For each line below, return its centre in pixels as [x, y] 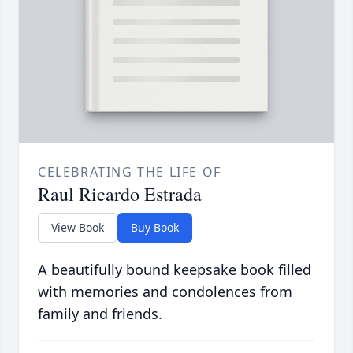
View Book [78, 227]
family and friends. [100, 313]
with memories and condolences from [165, 291]
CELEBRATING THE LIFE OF [130, 171]
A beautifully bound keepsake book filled [175, 269]
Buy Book [155, 227]
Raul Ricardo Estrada [120, 193]
